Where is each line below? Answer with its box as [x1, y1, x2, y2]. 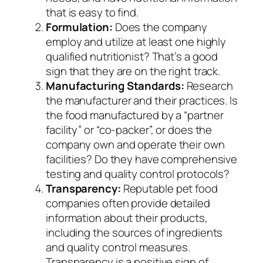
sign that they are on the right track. [46, 63, 221, 79]
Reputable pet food [120, 181, 218, 197]
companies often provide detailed [46, 195, 210, 211]
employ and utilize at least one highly [46, 34, 227, 50]
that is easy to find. [46, 5, 139, 21]
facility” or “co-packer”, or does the [46, 122, 213, 138]
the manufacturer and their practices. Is [46, 93, 238, 109]
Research [184, 78, 233, 94]
